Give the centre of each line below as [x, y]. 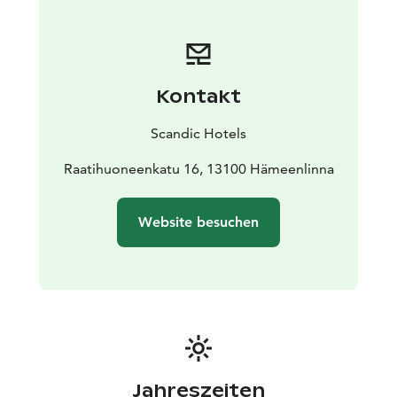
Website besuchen [198, 222]
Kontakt [198, 96]
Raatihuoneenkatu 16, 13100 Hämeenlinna [198, 168]
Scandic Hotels [198, 133]
